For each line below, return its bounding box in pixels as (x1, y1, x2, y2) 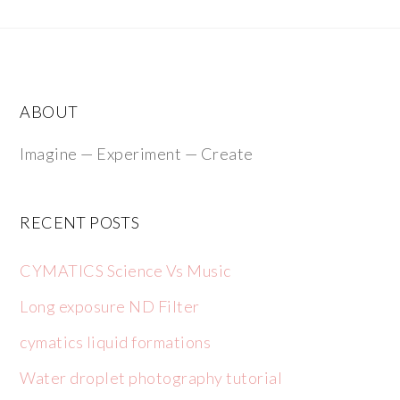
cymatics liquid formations (20, 332, 212, 353)
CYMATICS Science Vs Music (20, 261, 231, 281)
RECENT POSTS (20, 212, 140, 233)
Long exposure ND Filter (20, 296, 200, 317)
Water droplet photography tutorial (20, 368, 283, 388)
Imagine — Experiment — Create (20, 144, 254, 164)
